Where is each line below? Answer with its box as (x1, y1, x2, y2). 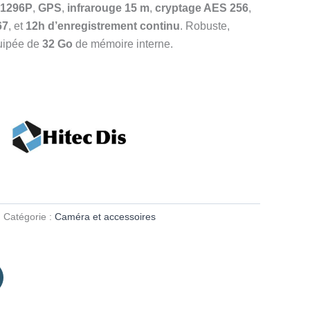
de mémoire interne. (73, 37, 173, 50)
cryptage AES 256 (155, 1, 248, 14)
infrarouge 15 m (67, 1, 149, 14)
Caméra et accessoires (55, 211, 156, 223)
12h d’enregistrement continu (26, 19, 180, 32)
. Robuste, (180, 19, 230, 32)
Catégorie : (3, 211, 55, 223)
